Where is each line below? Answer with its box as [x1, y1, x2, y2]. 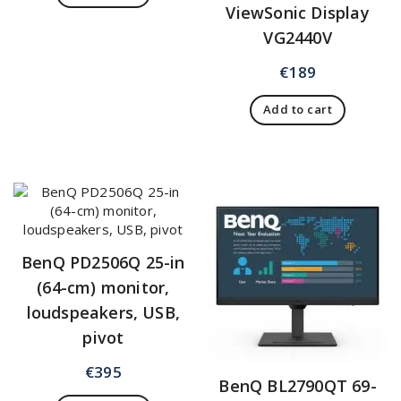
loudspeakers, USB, [26, 302, 181, 324]
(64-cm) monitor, [37, 277, 170, 299]
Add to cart [262, 101, 333, 118]
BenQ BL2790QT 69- [218, 375, 377, 397]
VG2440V [263, 27, 332, 49]
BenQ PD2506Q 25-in [21, 252, 185, 274]
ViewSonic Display [226, 2, 370, 24]
